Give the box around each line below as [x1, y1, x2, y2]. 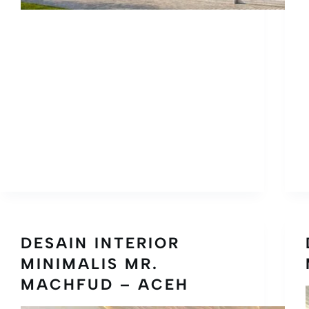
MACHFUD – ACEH [21, 275, 189, 294]
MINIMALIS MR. [21, 254, 159, 273]
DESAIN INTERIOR [21, 233, 180, 252]
